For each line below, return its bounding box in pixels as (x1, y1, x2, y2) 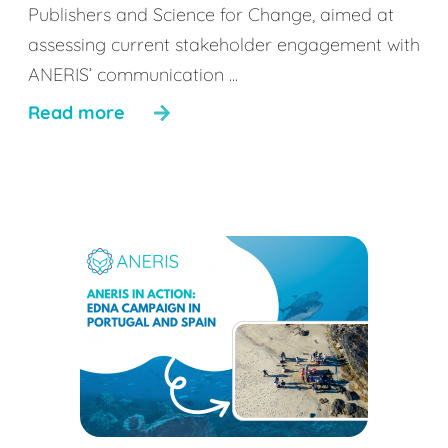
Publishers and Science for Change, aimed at (28, 3, 394, 26)
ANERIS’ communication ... (28, 63, 238, 86)
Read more (28, 101, 125, 124)
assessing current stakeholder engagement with (28, 33, 420, 56)
